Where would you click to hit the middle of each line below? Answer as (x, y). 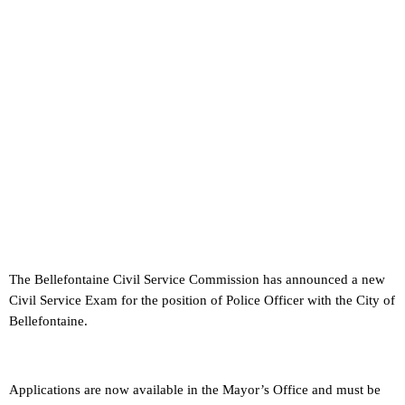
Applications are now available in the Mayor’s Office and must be (195, 390)
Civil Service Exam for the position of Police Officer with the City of (202, 301)
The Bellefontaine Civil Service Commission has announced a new (197, 280)
